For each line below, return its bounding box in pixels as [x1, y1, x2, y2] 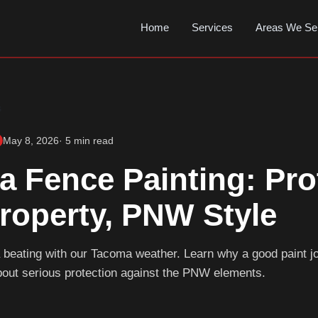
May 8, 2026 [3, 135, 60, 146]
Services [192, 21, 234, 33]
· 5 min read [59, 135, 114, 146]
